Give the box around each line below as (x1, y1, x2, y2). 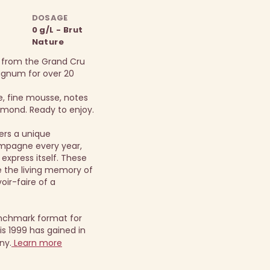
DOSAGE (31, 12, 68, 24)
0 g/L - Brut (31, 24, 83, 36)
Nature (31, 36, 64, 48)
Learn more (11, 237, 62, 249)
